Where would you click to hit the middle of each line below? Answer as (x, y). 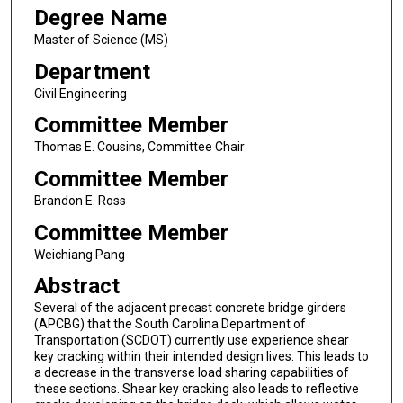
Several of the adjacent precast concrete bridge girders (190, 308)
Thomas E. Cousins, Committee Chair (139, 147)
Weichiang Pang (79, 254)
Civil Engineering (80, 93)
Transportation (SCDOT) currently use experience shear (191, 340)
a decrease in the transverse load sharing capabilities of (191, 373)
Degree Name (100, 18)
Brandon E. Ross (80, 200)
